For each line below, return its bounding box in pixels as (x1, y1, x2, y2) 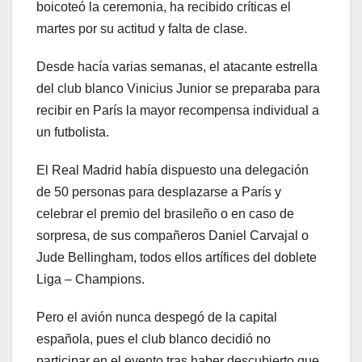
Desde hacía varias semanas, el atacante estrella (36, 60, 318, 74)
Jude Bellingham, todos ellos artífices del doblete (36, 250, 317, 265)
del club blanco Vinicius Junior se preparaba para (36, 82, 320, 96)
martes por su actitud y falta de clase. (36, 22, 247, 36)
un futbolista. (36, 125, 109, 140)
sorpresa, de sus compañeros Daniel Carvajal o (36, 229, 309, 243)
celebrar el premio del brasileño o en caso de (36, 207, 294, 221)
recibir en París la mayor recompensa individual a (36, 103, 319, 118)
